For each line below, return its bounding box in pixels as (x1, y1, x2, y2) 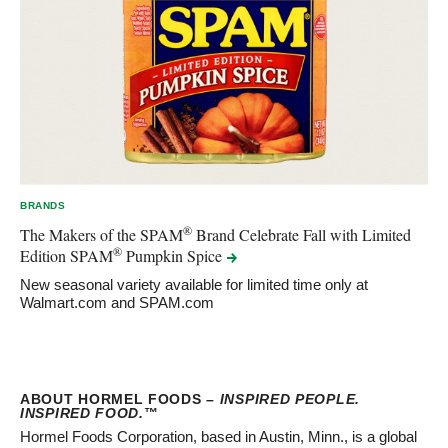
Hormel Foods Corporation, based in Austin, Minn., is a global (20, 428, 417, 446)
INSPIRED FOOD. (20, 404, 144, 421)
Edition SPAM (20, 244, 113, 266)
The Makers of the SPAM (20, 223, 183, 245)
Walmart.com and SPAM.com (20, 293, 214, 311)
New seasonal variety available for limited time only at (20, 275, 368, 293)
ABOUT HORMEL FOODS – (20, 390, 220, 407)
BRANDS (20, 199, 66, 211)
